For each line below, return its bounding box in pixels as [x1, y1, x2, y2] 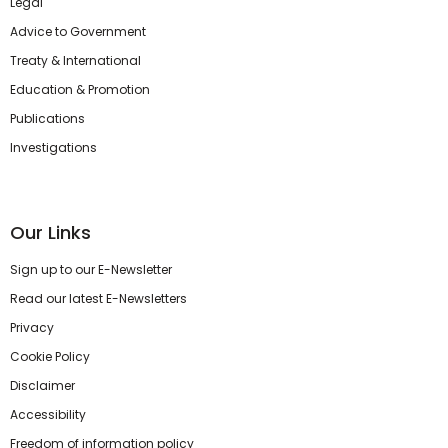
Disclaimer [10, 377, 75, 395]
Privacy [10, 319, 54, 337]
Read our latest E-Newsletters [10, 290, 187, 308]
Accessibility [10, 406, 86, 424]
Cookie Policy [10, 348, 90, 366]
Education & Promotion [10, 81, 150, 99]
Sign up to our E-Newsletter [10, 261, 172, 279]
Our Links [10, 220, 91, 246]
